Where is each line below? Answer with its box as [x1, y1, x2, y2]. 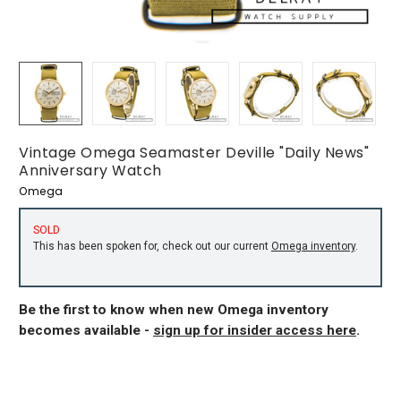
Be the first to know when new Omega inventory [19, 301, 328, 318]
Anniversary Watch [19, 160, 162, 181]
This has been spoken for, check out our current [33, 239, 271, 252]
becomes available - [19, 321, 153, 338]
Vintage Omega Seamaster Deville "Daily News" [19, 142, 369, 163]
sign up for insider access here [153, 321, 356, 338]
